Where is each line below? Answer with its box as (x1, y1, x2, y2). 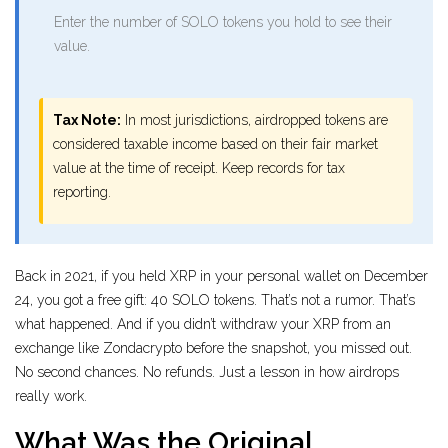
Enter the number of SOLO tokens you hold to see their (54, 14, 392, 31)
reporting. (53, 184, 111, 201)
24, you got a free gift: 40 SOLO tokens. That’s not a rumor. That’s (15, 292, 415, 309)
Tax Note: (53, 112, 121, 129)
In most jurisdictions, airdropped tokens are (121, 112, 388, 129)
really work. (15, 388, 87, 405)
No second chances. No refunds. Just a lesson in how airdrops (15, 364, 399, 381)
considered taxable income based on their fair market (53, 136, 378, 153)
